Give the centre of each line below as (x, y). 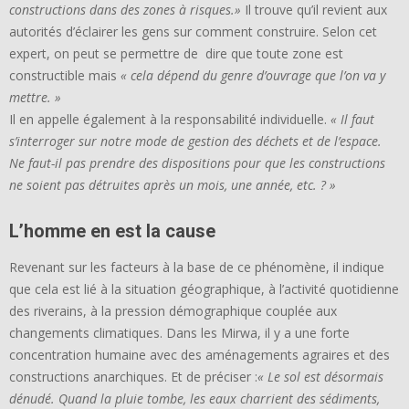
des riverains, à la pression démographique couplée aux (173, 311)
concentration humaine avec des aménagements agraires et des (199, 355)
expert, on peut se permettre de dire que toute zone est (176, 54)
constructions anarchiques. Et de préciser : (133, 377)
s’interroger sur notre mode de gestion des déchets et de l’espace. (195, 142)
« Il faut (352, 120)
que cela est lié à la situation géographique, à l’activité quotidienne (204, 289)
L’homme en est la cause (115, 231)
